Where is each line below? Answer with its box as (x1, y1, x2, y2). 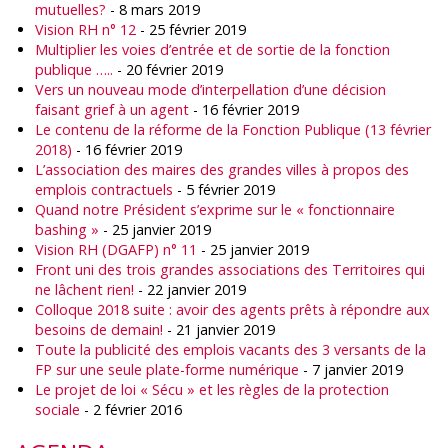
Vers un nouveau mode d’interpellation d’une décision (35, 80, 386, 99)
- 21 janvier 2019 (163, 320, 275, 339)
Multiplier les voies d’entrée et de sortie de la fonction (35, 40, 390, 59)
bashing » (35, 220, 99, 239)
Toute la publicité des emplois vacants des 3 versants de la (35, 340, 426, 359)
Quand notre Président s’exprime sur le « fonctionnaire (35, 200, 395, 219)
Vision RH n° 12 (35, 20, 136, 39)
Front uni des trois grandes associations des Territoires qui (35, 260, 425, 279)
